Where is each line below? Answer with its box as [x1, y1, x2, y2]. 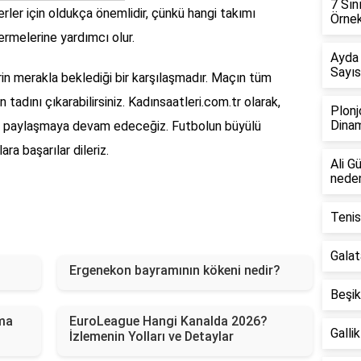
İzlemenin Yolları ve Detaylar [68, 329, 234, 345]
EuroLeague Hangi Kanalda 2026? [68, 313, 268, 330]
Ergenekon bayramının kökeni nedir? [68, 263, 280, 279]
